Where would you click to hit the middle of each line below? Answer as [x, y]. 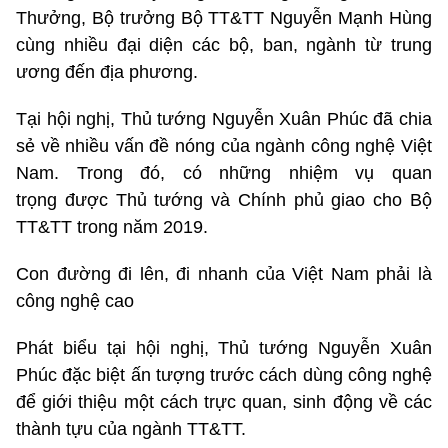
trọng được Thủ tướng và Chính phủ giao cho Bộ [224, 200]
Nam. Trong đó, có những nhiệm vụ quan [224, 173]
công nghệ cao [75, 301]
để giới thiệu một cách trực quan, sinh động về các [224, 402]
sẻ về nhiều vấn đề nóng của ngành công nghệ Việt [224, 146]
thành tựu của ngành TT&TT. [131, 429]
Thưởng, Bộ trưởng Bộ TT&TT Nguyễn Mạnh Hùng [224, 18]
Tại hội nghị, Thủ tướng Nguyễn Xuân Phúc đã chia [224, 119]
